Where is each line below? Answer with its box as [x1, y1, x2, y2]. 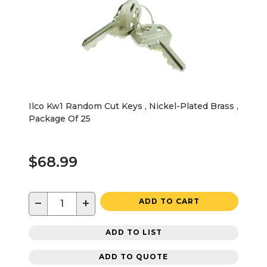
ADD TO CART [139, 196, 200, 206]
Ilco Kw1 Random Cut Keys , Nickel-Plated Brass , [29, 100, 238, 111]
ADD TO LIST [105, 228, 162, 237]
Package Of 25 [29, 113, 91, 124]
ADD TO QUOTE [99, 252, 168, 262]
